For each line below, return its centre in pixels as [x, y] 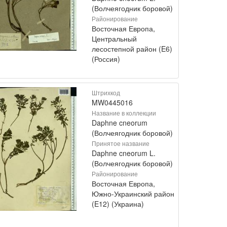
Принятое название [121, 143]
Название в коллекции [124, 112]
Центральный [114, 38]
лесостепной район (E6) [132, 48]
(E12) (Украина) [118, 203]
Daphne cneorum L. [124, 153]
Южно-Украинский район [133, 193]
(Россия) [106, 59]
